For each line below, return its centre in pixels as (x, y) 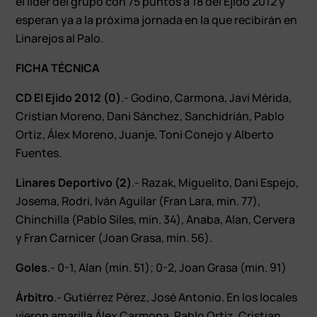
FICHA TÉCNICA (58, 68)
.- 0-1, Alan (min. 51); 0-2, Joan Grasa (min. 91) (167, 267)
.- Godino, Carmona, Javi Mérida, (207, 97)
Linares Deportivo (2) (74, 182)
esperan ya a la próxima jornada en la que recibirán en (157, 19)
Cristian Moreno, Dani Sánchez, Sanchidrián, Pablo (150, 116)
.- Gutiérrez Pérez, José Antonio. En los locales (176, 297)
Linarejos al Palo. (60, 38)
